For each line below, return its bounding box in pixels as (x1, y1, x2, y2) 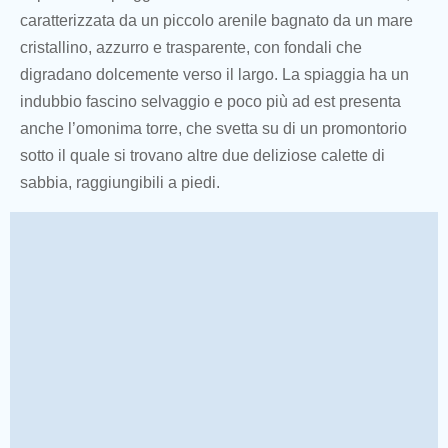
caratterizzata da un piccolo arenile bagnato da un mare (20, 12, 413, 30)
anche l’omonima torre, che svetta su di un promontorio (20, 120, 407, 138)
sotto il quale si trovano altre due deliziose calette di (20, 147, 385, 165)
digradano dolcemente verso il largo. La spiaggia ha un (20, 66, 409, 84)
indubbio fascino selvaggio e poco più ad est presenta (20, 93, 401, 111)
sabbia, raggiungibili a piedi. (20, 174, 220, 192)
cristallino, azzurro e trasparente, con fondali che (20, 39, 362, 57)
